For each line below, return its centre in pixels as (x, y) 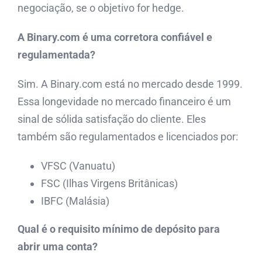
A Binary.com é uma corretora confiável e (115, 37)
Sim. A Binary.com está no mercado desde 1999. (130, 84)
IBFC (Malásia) (75, 201)
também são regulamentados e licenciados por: (128, 137)
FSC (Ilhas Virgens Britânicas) (109, 184)
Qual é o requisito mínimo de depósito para (119, 229)
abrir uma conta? (58, 247)
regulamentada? (56, 55)
